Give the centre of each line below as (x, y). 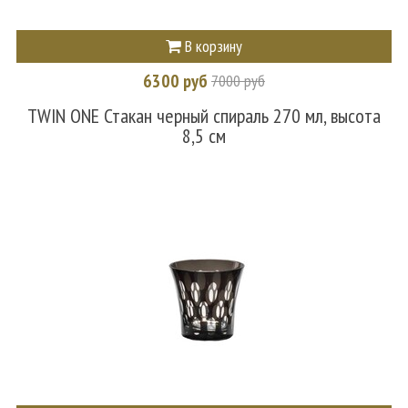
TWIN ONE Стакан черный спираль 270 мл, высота (204, 115)
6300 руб (177, 81)
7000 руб (238, 80)
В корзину (212, 46)
